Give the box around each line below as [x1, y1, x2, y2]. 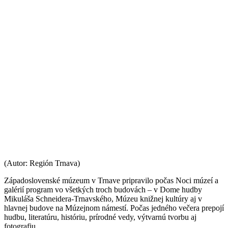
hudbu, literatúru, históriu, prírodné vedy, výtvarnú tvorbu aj [4, 213, 196, 222]
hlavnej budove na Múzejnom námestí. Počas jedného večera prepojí [4, 204, 224, 213]
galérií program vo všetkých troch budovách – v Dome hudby [4, 185, 202, 194]
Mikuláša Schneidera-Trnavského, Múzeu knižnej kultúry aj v [4, 194, 202, 204]
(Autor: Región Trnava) [4, 159, 80, 168]
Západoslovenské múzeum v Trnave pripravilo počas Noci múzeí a [4, 176, 218, 185]
